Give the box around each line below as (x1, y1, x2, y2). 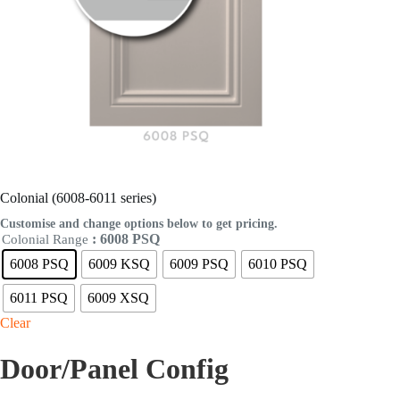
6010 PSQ (248, 255, 307, 271)
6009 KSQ (88, 255, 150, 271)
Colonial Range (2, 231, 88, 246)
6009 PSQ (170, 255, 229, 271)
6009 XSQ (87, 289, 149, 305)
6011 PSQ (10, 289, 68, 305)
